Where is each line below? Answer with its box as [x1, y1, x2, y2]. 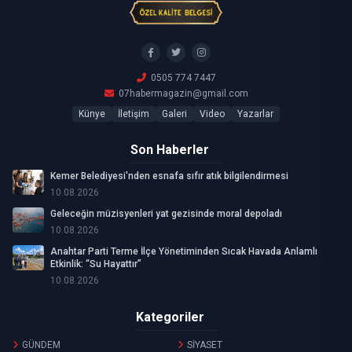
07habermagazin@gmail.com [118, 88, 248, 100]
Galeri [162, 108, 187, 120]
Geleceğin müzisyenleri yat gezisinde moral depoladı [50, 208, 282, 220]
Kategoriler [135, 310, 204, 325]
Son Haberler [130, 142, 209, 158]
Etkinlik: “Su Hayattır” [50, 258, 141, 270]
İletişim [118, 108, 149, 120]
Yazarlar [237, 108, 273, 120]
